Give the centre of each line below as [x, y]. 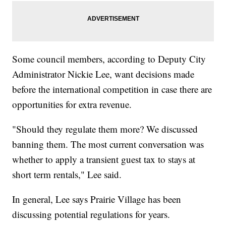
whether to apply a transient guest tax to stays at [104, 159]
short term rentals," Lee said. [67, 174]
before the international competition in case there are [112, 89]
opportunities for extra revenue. [72, 104]
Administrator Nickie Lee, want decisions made [103, 74]
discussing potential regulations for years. [91, 214]
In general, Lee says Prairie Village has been [97, 199]
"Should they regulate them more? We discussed [105, 129]
